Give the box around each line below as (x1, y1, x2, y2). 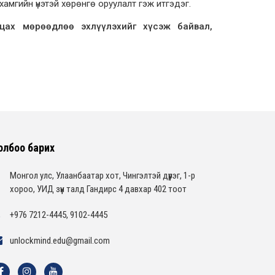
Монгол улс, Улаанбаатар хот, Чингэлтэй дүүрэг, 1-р (10, 169, 195, 181)
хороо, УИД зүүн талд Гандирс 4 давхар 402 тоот (10, 183, 187, 195)
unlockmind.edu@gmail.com (10, 234, 110, 246)
